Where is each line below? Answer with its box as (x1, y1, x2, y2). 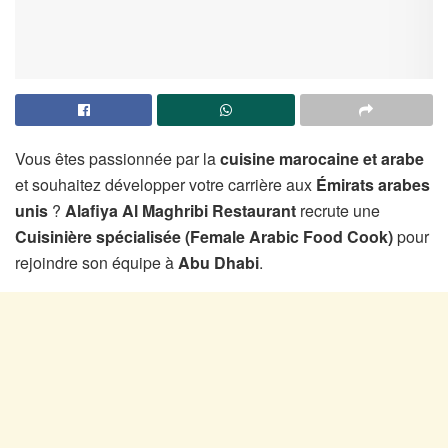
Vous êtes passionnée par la (15, 146, 220, 170)
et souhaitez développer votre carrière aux (15, 172, 316, 196)
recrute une (296, 198, 380, 222)
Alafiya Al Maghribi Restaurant (65, 198, 296, 222)
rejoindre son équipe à (15, 250, 178, 274)
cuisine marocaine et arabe (220, 146, 424, 170)
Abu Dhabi (178, 250, 259, 274)
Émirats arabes (316, 172, 430, 196)
